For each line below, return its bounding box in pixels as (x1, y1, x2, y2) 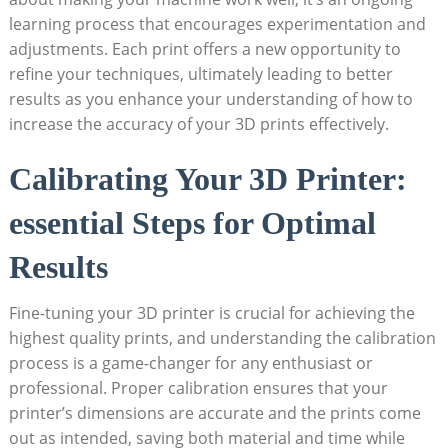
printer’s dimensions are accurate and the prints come (8, 401, 421, 424)
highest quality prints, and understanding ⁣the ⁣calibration (8, 326, 436, 349)
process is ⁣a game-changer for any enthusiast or (8, 351, 373, 374)
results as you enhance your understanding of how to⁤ (8, 87, 413, 110)
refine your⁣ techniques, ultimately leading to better (8, 62, 393, 85)
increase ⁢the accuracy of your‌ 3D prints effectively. (8, 112, 389, 135)
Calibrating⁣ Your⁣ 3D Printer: (8, 160, 407, 197)
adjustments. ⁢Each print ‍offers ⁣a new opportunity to (8, 37, 401, 60)
